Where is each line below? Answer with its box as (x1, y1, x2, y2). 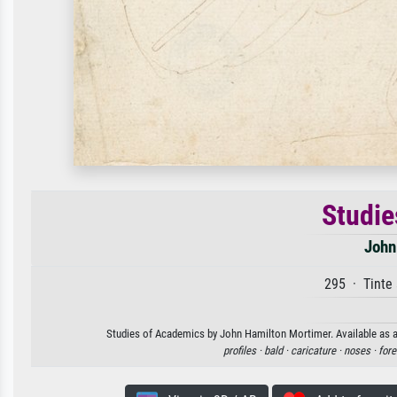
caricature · (290, 343, 344, 357)
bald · (263, 343, 291, 357)
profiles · (222, 343, 264, 357)
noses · (343, 343, 378, 357)
